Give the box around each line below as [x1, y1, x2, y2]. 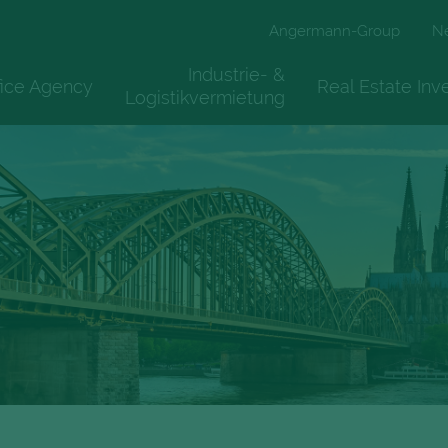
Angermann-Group [269, 22, 400, 40]
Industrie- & [188, 64, 285, 86]
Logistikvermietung [125, 87, 285, 109]
